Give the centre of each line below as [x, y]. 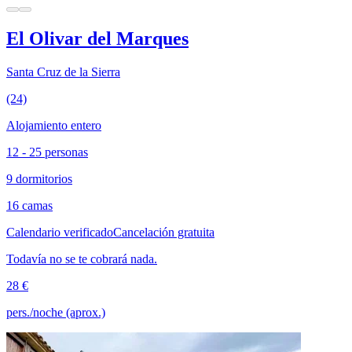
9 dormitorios [39, 178]
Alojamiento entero [54, 125]
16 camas [29, 205]
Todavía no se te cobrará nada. [82, 258]
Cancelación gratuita [164, 232]
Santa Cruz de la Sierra [63, 71]
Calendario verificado [60, 232]
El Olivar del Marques [97, 38]
